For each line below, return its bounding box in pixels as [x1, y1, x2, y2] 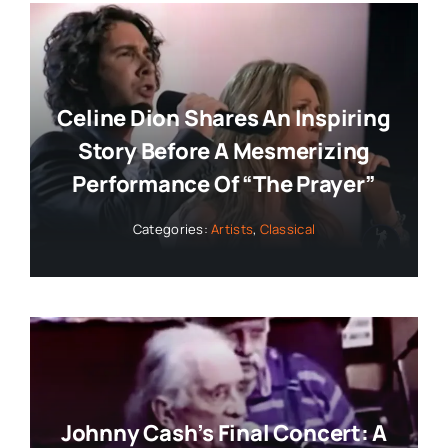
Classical [259, 220, 316, 239]
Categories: [132, 220, 212, 239]
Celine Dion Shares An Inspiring [57, 103, 391, 134]
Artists [211, 220, 254, 239]
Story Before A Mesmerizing [77, 136, 371, 167]
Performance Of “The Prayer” [72, 169, 376, 200]
